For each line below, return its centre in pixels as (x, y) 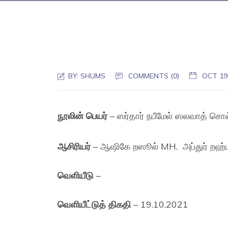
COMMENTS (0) (154, 76)
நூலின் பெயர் (83, 116)
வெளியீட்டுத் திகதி (94, 204)
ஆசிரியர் (74, 146)
